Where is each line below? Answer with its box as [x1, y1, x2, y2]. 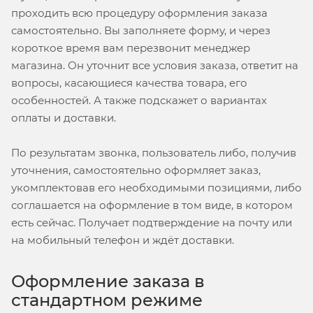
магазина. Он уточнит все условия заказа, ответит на [11, 59, 298, 72]
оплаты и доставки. [11, 111, 116, 124]
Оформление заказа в [11, 270, 205, 291]
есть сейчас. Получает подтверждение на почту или [11, 215, 292, 229]
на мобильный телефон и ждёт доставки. [11, 233, 234, 247]
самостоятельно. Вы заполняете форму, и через [11, 24, 270, 37]
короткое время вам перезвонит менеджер [11, 41, 250, 54]
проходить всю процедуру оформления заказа [11, 6, 268, 20]
